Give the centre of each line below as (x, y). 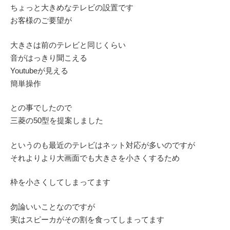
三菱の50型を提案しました (57, 120)
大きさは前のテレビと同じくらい (68, 45)
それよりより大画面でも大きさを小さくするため (95, 158)
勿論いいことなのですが (53, 206)
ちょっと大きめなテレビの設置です (72, 7)
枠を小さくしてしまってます (60, 182)
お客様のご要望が (41, 20)
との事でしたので (41, 108)
